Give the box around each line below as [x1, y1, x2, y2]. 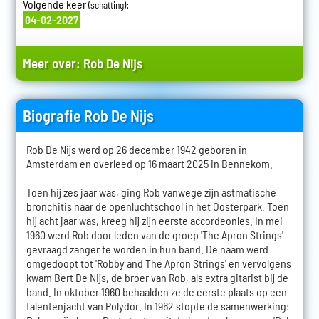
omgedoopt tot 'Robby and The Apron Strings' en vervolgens [26, 256, 291, 271]
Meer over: [22, 55, 83, 72]
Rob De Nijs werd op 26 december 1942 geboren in [26, 142, 247, 157]
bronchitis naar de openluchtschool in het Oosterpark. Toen [26, 199, 289, 214]
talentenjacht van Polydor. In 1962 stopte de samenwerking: [26, 299, 289, 313]
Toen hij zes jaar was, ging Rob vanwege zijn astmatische [26, 185, 276, 199]
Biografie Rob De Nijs [22, 106, 154, 125]
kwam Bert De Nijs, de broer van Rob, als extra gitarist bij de [26, 271, 288, 285]
